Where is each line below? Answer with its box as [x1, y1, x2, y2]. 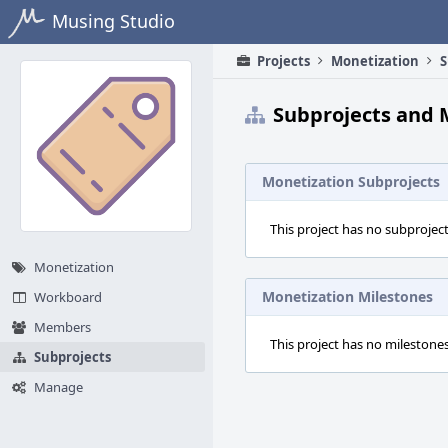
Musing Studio [52, 9, 175, 33]
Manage [34, 378, 83, 396]
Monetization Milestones [262, 287, 433, 306]
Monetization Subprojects [262, 172, 440, 191]
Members [34, 318, 91, 336]
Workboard [34, 288, 102, 306]
